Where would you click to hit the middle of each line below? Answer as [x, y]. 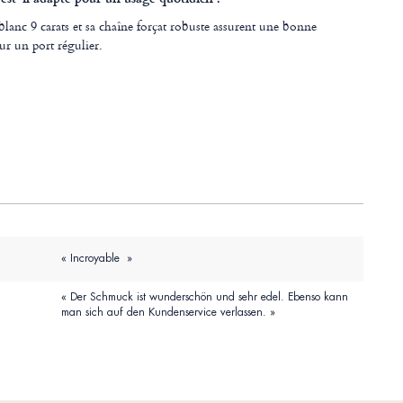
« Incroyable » [96, 259]
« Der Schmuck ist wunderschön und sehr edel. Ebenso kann [204, 297]
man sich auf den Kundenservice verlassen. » [168, 313]
